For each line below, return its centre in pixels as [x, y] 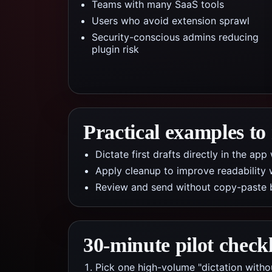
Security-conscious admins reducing [175, 37]
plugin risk [115, 49]
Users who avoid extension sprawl [171, 21]
